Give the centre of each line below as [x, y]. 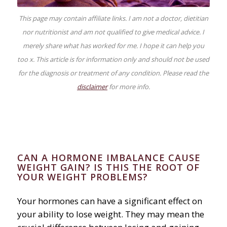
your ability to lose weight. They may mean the [110, 214]
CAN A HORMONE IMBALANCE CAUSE [109, 158]
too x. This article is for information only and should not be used [113, 60]
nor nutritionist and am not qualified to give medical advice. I [113, 32]
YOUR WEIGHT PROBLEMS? [82, 177]
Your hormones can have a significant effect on [109, 201]
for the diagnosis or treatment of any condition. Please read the [113, 73]
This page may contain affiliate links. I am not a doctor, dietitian [113, 18]
